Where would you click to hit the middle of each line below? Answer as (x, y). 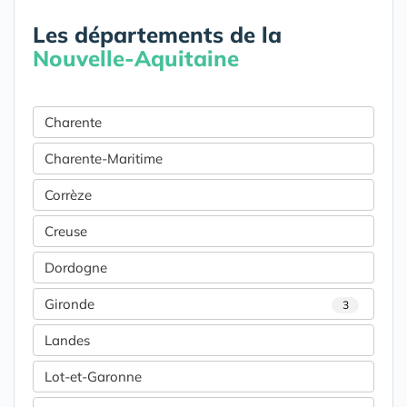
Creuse (66, 231)
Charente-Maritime (104, 159)
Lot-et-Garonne (93, 377)
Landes (67, 340)
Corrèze (68, 195)
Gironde (69, 304)
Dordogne (76, 268)
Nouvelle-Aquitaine (136, 58)
